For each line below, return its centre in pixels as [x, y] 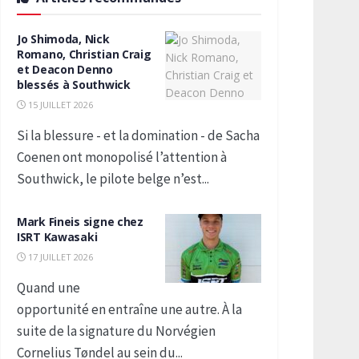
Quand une [48, 288]
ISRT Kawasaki [57, 237]
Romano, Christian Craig [84, 54]
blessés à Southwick [74, 85]
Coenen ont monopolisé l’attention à [122, 157]
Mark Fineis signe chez [80, 222]
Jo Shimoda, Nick [63, 39]
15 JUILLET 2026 [59, 105]
